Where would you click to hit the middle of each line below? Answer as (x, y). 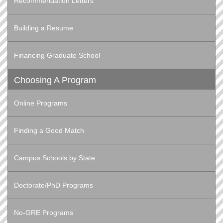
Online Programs (41, 103)
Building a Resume (44, 28)
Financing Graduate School (57, 56)
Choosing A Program (55, 80)
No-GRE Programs (44, 213)
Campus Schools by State (55, 158)
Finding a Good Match (49, 131)
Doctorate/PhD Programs (54, 185)
